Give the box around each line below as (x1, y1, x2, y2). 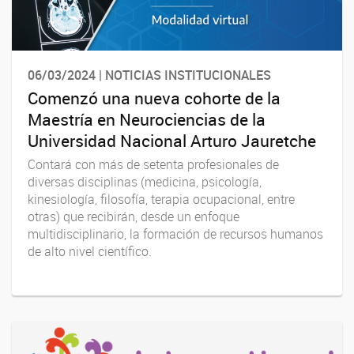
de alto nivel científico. (28, 243, 152, 261)
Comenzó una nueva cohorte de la (28, 87, 281, 110)
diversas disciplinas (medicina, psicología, (28, 173, 262, 191)
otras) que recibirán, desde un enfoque (28, 208, 239, 226)
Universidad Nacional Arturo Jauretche (28, 130, 316, 153)
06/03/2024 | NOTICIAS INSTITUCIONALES (28, 66, 271, 84)
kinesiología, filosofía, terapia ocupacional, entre (28, 190, 295, 209)
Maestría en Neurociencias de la (28, 108, 265, 131)
